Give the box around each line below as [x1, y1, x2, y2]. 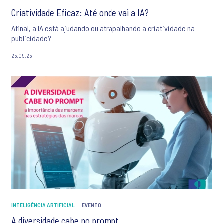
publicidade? [11, 33, 51, 43]
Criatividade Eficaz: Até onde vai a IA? [11, 7, 149, 19]
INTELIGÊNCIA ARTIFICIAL [11, 201, 75, 208]
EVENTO [82, 201, 101, 208]
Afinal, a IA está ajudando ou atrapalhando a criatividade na [11, 23, 195, 33]
